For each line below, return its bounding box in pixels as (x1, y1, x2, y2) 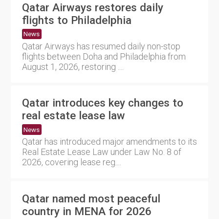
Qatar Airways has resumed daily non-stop (22, 41, 180, 51)
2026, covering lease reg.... (22, 157, 121, 168)
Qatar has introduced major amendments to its (22, 136, 197, 147)
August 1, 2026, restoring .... (22, 61, 124, 72)
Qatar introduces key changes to (22, 96, 183, 109)
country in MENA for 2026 (22, 204, 152, 218)
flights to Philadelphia (22, 13, 131, 26)
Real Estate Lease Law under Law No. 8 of (22, 147, 181, 157)
